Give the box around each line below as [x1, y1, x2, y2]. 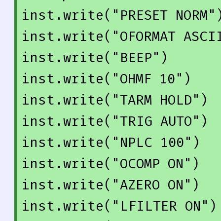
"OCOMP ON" [111, 153, 192, 175]
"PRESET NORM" [111, 5, 216, 27]
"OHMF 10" [111, 69, 184, 90]
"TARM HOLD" [111, 90, 200, 111]
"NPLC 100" [111, 132, 192, 154]
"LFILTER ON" [111, 196, 209, 218]
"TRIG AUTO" [111, 111, 200, 133]
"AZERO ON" [111, 175, 192, 196]
